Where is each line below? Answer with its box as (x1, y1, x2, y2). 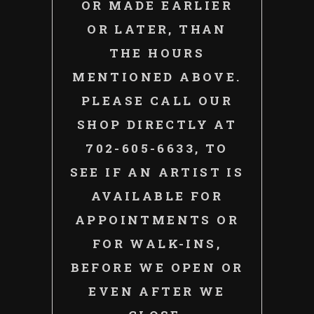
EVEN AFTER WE (88, 282, 226, 299)
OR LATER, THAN (87, 20, 227, 37)
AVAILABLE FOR (90, 187, 224, 204)
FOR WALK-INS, (92, 235, 222, 252)
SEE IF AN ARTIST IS (69, 163, 245, 180)
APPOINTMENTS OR (75, 211, 239, 228)
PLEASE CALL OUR (81, 92, 233, 109)
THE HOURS (109, 44, 205, 61)
